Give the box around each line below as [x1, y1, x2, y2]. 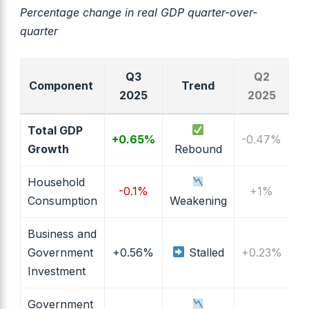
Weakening [169, 193, 227, 208]
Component [28, 78, 93, 92]
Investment [27, 263, 86, 278]
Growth [27, 141, 69, 156]
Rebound [174, 141, 222, 156]
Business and [27, 226, 97, 241]
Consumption [27, 193, 97, 208]
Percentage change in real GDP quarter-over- [19, 5, 257, 19]
